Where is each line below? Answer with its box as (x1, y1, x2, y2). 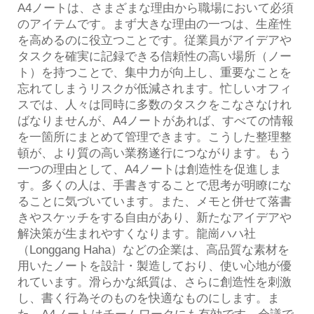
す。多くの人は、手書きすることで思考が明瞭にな (18, 178, 292, 192)
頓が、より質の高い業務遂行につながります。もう (18, 146, 292, 160)
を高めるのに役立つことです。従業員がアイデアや (18, 33, 292, 47)
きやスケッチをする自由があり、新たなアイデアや (18, 210, 292, 224)
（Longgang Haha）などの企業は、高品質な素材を (18, 243, 289, 257)
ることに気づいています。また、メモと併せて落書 (18, 194, 292, 208)
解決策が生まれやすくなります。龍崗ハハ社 (18, 226, 256, 240)
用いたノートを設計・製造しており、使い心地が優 (18, 259, 292, 273)
